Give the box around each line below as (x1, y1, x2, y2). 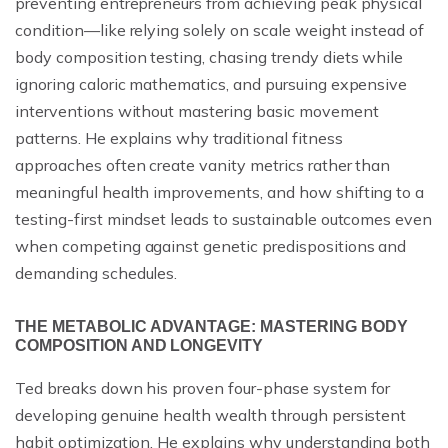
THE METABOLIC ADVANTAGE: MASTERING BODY (15, 317, 408, 335)
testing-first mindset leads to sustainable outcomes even (15, 208, 433, 229)
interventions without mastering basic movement (15, 100, 379, 121)
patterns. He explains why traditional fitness (15, 127, 343, 148)
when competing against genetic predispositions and (15, 235, 407, 256)
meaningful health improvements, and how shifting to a (15, 181, 425, 202)
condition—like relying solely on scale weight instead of (15, 19, 425, 40)
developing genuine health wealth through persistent (15, 404, 407, 425)
